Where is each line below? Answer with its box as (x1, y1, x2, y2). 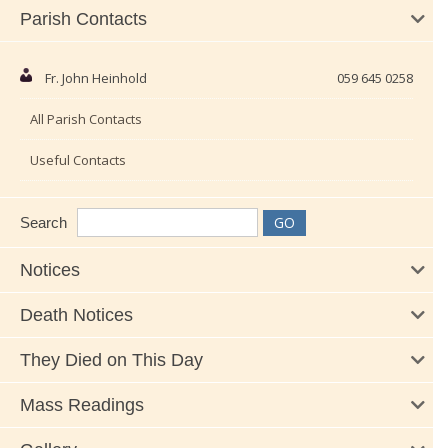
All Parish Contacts (30, 110, 142, 129)
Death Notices (20, 305, 133, 326)
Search (20, 214, 67, 232)
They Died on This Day (20, 350, 203, 371)
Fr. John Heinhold (45, 69, 147, 88)
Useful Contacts (30, 151, 126, 170)
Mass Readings (20, 395, 144, 416)
